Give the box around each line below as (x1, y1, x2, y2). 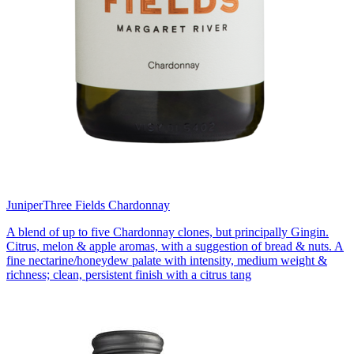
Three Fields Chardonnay (43, 198, 170, 213)
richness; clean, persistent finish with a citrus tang (6, 268, 251, 282)
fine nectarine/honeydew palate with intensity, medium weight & (6, 254, 327, 268)
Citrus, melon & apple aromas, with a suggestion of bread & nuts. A (6, 239, 344, 254)
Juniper (6, 198, 43, 213)
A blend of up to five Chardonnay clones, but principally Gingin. (6, 225, 329, 239)
